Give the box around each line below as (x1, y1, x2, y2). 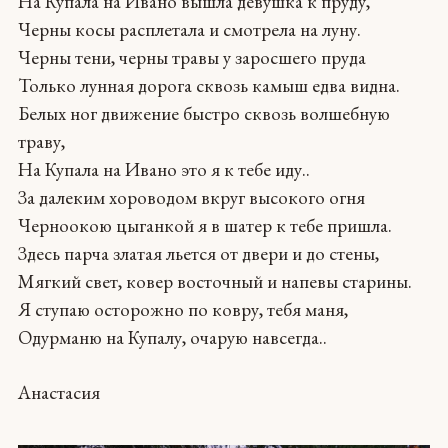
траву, (17, 128, 65, 154)
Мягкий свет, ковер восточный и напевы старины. (17, 268, 412, 294)
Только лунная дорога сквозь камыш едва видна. (17, 72, 400, 98)
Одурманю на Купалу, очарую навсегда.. (17, 324, 327, 350)
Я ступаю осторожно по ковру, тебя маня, (17, 296, 348, 322)
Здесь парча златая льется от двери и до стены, (17, 240, 379, 266)
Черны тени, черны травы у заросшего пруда (17, 44, 366, 70)
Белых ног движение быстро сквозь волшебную (17, 100, 390, 126)
